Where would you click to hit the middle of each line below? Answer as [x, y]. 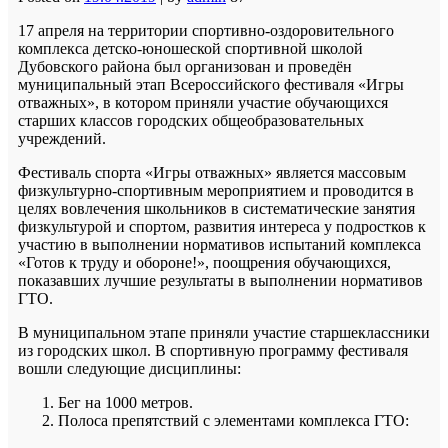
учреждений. [62, 138]
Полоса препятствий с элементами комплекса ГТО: [233, 420]
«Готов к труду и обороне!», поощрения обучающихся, [204, 262]
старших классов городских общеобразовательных [191, 120]
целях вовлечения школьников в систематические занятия [216, 208]
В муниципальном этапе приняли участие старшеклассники [224, 332]
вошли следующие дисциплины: [129, 368]
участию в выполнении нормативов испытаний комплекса [219, 244]
